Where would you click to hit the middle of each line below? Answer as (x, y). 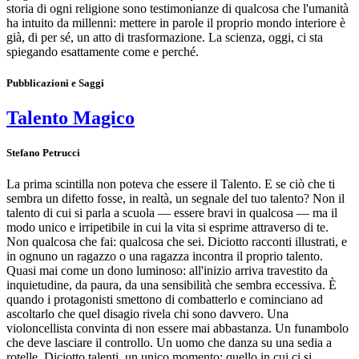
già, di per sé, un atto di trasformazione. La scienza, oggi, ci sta (165, 37)
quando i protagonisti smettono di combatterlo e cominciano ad (165, 300)
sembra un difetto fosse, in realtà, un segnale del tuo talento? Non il (175, 199)
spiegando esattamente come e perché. (103, 51)
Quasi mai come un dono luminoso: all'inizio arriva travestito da (167, 271)
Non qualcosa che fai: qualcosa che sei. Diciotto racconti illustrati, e (177, 242)
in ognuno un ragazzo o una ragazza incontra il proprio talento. (165, 256)
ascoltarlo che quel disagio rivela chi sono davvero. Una (147, 314)
